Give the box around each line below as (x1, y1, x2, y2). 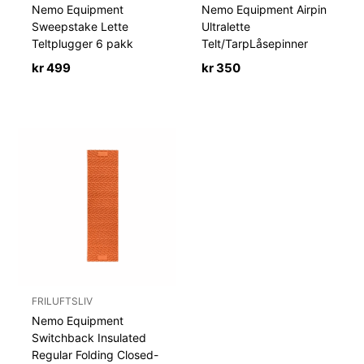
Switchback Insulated (32, 331, 147, 345)
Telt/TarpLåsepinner (201, 36, 309, 50)
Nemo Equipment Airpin (201, 2, 327, 16)
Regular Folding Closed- (32, 348, 159, 362)
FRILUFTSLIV (32, 295, 93, 308)
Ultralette (201, 19, 251, 33)
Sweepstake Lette (32, 19, 129, 33)
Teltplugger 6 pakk (32, 36, 134, 50)
